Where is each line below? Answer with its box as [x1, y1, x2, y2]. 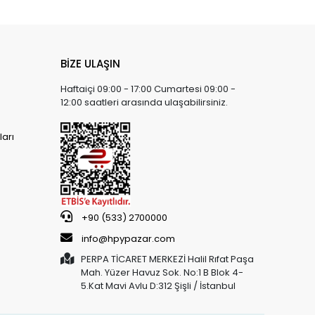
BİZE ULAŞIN [60, 56, 120, 71]
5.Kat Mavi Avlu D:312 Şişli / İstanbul [81, 278, 236, 292]
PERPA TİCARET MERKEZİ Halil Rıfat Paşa [81, 252, 254, 266]
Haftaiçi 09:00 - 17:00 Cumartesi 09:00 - [60, 82, 236, 96]
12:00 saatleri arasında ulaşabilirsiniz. [60, 95, 228, 109]
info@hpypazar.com [82, 231, 175, 245]
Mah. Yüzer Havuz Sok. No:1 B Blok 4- [81, 265, 243, 279]
